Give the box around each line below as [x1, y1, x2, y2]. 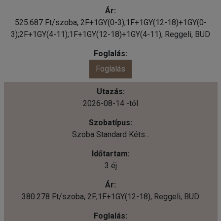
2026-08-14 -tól [83, 98, 138, 108]
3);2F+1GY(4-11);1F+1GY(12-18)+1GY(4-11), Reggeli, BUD [11, 29, 210, 39]
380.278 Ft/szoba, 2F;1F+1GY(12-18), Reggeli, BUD [22, 191, 199, 201]
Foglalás [96, 64, 125, 74]
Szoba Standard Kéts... [72, 129, 149, 139]
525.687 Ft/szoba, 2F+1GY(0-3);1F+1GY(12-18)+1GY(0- [14, 17, 207, 27]
